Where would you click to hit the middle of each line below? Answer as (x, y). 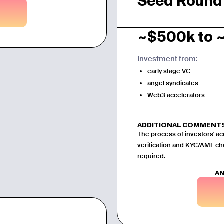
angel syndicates (173, 83)
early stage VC (169, 71)
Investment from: (168, 59)
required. (152, 156)
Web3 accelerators (176, 95)
